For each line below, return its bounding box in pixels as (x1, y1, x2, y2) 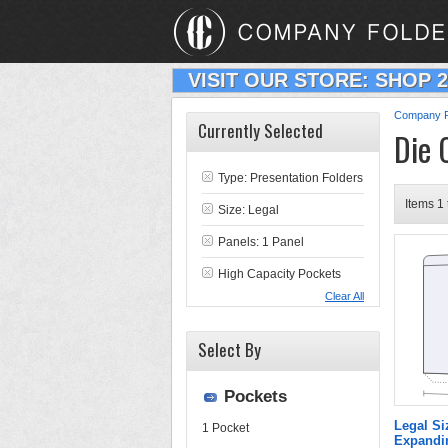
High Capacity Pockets (218, 267, 341, 281)
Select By (198, 337, 261, 362)
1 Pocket (202, 421, 249, 435)
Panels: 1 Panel (218, 235, 304, 249)
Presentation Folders (250, 171, 363, 185)
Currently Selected (198, 118, 323, 143)
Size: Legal (218, 203, 279, 217)
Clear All (325, 290, 364, 302)
